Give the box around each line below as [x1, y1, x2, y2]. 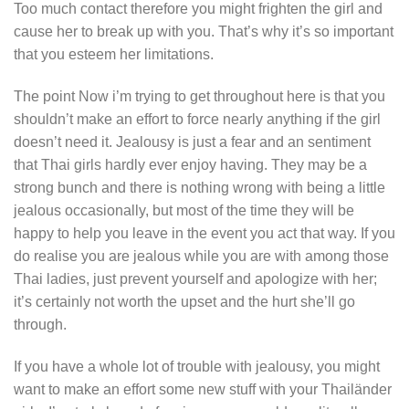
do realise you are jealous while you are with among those [14, 247, 389, 264]
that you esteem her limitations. [14, 46, 214, 62]
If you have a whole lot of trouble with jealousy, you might [14, 358, 380, 374]
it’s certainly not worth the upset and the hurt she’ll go [14, 293, 355, 309]
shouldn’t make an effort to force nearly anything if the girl [14, 110, 381, 127]
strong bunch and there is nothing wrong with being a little [14, 179, 385, 195]
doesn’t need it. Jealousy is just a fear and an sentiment [14, 133, 371, 150]
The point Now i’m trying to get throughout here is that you [14, 88, 385, 104]
